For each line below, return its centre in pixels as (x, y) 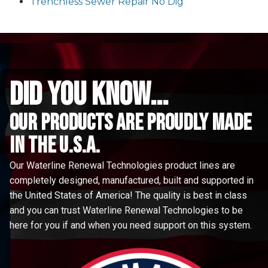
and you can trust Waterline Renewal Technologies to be (126, 210)
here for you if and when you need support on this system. (132, 225)
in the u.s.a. (55, 145)
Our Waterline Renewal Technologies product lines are (122, 165)
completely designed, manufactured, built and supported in (132, 180)
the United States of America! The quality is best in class (128, 195)
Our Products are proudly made (130, 123)
